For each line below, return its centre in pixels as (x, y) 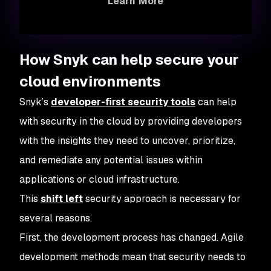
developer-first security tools (123, 102)
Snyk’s (35, 102)
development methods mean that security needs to (132, 257)
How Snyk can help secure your (129, 60)
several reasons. (56, 218)
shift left (62, 199)
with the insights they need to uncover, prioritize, (127, 141)
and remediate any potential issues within (111, 160)
